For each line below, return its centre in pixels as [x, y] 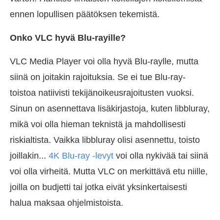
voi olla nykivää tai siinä [161, 156]
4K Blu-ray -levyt [81, 156]
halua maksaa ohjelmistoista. [67, 203]
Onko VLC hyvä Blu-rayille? [68, 38]
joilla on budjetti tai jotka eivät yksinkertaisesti [98, 187]
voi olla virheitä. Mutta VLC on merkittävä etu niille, [109, 172]
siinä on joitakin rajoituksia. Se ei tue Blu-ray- [98, 77]
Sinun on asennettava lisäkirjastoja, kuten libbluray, [110, 109]
